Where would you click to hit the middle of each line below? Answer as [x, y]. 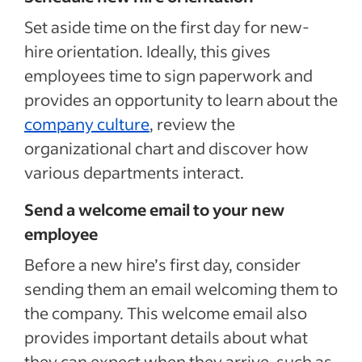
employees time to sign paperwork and [168, 75]
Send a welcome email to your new [154, 209]
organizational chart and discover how [166, 147]
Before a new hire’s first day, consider [162, 264]
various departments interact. [134, 172]
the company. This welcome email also [166, 312]
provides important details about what [166, 337]
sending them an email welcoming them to [181, 288]
